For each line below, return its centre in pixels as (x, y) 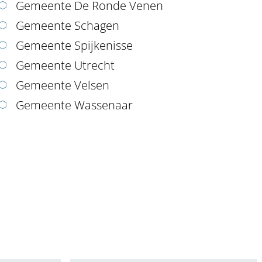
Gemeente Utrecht (65, 65)
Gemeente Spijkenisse (75, 46)
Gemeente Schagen (68, 26)
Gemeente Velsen (63, 85)
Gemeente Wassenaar (75, 105)
